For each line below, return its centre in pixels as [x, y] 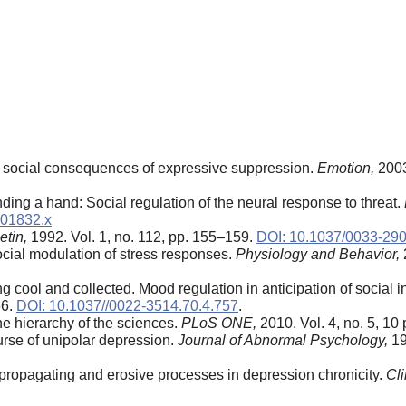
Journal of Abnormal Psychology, [283, 340]
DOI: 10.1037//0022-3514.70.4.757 [127, 305]
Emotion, [346, 168]
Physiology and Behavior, [318, 254]
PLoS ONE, [219, 323]
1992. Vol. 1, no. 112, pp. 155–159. [142, 237]
